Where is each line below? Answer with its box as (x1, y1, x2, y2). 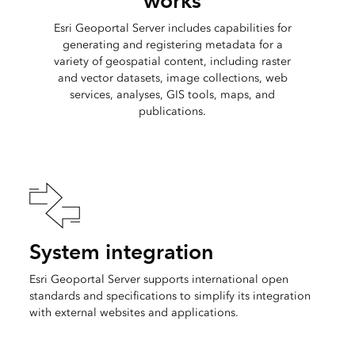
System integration (29, 238, 214, 265)
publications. (139, 105, 207, 119)
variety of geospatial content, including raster (54, 55, 292, 69)
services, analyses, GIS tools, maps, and (70, 88, 276, 102)
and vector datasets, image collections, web (57, 71, 288, 86)
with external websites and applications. (29, 305, 239, 319)
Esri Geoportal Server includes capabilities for (53, 21, 292, 36)
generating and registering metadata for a (62, 38, 283, 52)
